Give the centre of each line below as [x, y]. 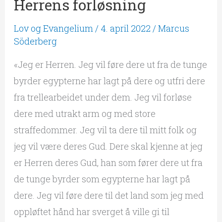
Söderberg [35, 41]
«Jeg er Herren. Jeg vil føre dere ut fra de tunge [110, 64]
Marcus [173, 28]
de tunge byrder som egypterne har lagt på [102, 179]
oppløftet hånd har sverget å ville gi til [91, 211]
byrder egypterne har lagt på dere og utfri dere [109, 81]
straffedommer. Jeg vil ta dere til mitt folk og [105, 130]
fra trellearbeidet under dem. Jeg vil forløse [103, 97]
